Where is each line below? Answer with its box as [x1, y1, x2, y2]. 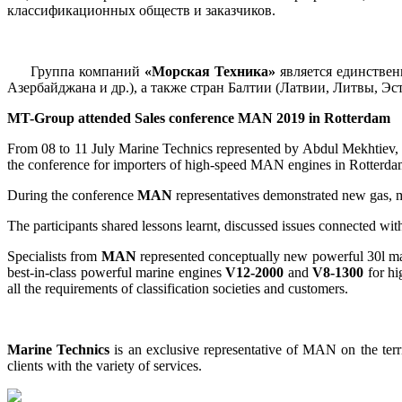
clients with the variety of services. [7, 357, 202, 373]
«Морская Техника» [144, 63, 275, 79]
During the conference [7, 187, 137, 203]
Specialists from [7, 248, 101, 264]
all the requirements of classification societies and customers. [7, 280, 348, 296]
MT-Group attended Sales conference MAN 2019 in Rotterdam [7, 109, 390, 126]
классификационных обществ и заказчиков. [7, 2, 275, 18]
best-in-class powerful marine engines [7, 264, 225, 280]
